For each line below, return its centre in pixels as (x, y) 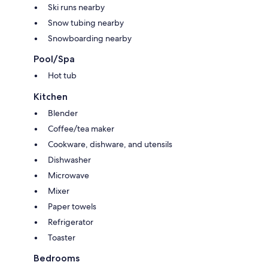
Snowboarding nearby (90, 39)
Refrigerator (71, 222)
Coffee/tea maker (81, 129)
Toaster (62, 238)
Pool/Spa (54, 59)
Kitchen (51, 97)
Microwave (68, 176)
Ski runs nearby (76, 7)
